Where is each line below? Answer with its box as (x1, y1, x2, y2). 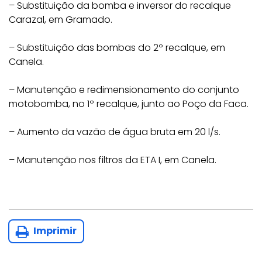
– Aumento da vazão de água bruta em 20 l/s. (9, 125, 220, 139)
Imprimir (32, 224, 77, 237)
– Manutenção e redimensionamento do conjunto (9, 83, 239, 96)
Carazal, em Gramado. (9, 13, 112, 26)
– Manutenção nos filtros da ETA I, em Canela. (9, 153, 216, 167)
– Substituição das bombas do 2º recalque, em (9, 41, 225, 54)
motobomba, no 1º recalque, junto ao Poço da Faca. (9, 97, 249, 111)
